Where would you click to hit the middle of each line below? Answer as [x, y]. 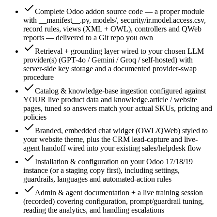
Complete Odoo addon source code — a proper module [120, 11]
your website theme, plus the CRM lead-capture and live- [110, 139]
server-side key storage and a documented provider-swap [110, 69]
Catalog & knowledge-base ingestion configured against [120, 91]
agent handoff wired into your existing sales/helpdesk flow [112, 148]
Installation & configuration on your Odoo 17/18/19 [114, 162]
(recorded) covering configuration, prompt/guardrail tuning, [114, 201]
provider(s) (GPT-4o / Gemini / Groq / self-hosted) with [108, 60]
